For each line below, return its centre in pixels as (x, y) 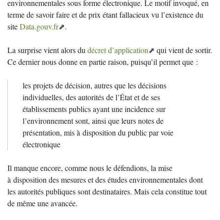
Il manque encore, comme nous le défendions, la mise (90, 167)
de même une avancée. (42, 203)
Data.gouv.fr (39, 26)
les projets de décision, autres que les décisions (95, 85)
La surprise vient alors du (47, 50)
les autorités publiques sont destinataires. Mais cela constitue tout (107, 191)
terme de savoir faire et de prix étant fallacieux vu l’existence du (105, 14)
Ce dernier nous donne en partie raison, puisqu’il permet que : (103, 61)
